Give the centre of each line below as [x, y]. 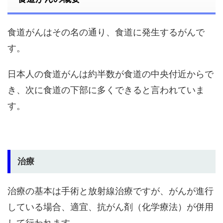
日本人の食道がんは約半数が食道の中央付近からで [111, 74]
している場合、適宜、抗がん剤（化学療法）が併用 [111, 207]
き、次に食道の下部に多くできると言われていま [106, 90]
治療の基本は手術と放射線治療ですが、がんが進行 [111, 191]
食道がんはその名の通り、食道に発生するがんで [106, 32]
